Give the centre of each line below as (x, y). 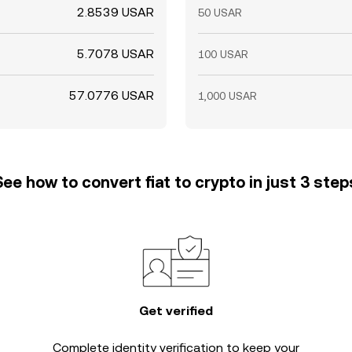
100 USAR (223, 54)
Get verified (176, 311)
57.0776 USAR (112, 95)
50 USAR (220, 13)
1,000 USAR (227, 96)
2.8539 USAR (115, 12)
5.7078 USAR (115, 54)
